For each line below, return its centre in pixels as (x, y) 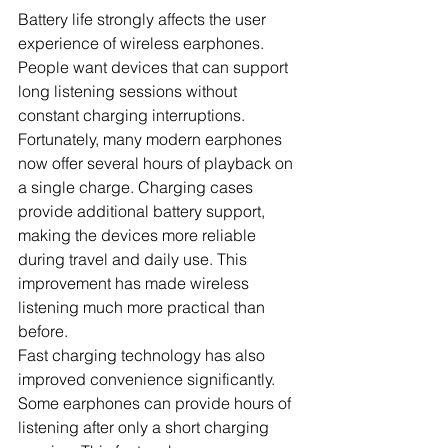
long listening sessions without (129, 91)
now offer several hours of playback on (157, 163)
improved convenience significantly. (148, 379)
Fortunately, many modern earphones (152, 139)
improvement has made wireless (135, 283)
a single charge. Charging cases (137, 187)
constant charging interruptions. (133, 115)
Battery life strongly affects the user (144, 19)
